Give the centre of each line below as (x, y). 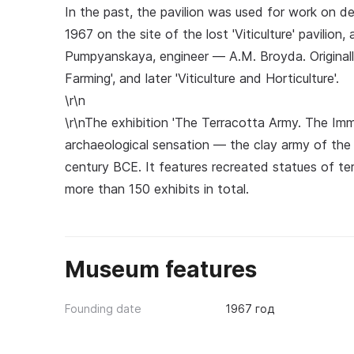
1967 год (249, 309)
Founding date (103, 309)
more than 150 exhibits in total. (157, 189)
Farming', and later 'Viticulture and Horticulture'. (202, 78)
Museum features (161, 269)
